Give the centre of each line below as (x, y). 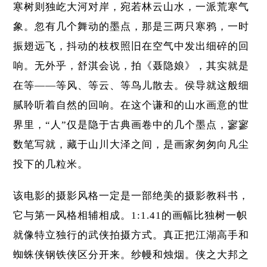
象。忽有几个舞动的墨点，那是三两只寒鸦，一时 (131, 27)
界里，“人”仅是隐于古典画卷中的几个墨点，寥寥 (131, 125)
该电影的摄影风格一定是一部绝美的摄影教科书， (131, 196)
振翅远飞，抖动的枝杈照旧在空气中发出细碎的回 (131, 46)
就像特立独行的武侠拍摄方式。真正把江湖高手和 (131, 235)
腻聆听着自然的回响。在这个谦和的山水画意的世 (131, 105)
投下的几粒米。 (51, 164)
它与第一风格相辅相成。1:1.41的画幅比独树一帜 (131, 216)
